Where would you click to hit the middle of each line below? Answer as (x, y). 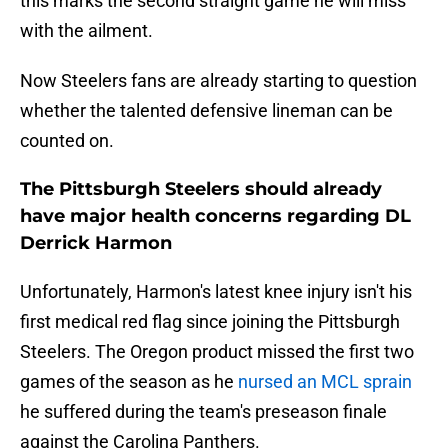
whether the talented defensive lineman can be (206, 111)
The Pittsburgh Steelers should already (201, 189)
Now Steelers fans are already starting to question (218, 81)
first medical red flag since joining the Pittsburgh (210, 322)
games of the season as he (127, 382)
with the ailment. (86, 31)
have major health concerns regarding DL (215, 216)
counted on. (67, 141)
